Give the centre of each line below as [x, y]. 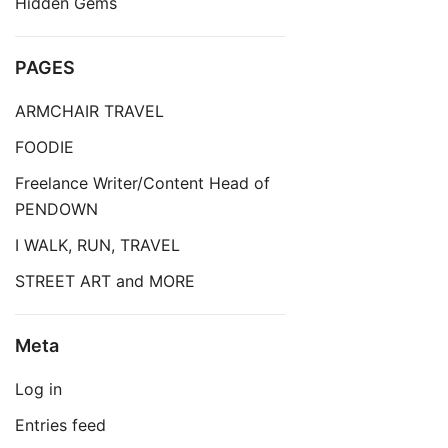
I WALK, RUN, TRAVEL [97, 244]
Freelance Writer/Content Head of [142, 182]
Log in [38, 388]
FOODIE [44, 146]
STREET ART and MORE [105, 280]
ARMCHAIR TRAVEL [89, 110]
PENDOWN [56, 208]
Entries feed [60, 424]
